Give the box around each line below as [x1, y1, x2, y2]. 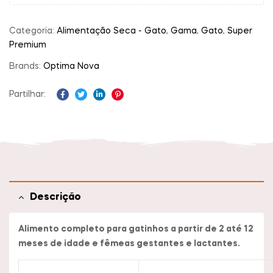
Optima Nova [43, 62, 99, 71]
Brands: [9, 62, 43, 71]
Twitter [80, 100, 111, 109]
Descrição [30, 192, 81, 202]
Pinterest [117, 100, 157, 109]
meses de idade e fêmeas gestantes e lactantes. [18, 239, 240, 248]
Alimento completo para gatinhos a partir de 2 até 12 [18, 224, 253, 233]
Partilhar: [9, 90, 46, 99]
